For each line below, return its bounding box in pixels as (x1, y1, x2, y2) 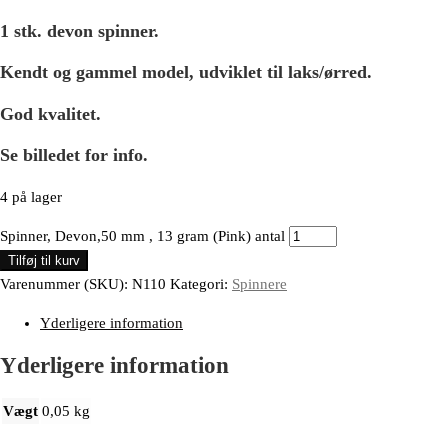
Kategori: (170, 275, 232, 292)
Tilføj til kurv (8, 252, 80, 268)
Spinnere (232, 275, 287, 292)
